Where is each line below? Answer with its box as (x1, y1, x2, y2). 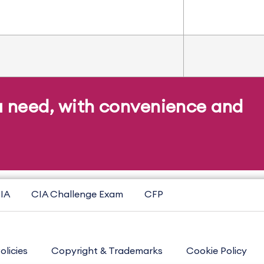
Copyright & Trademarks (51, 246, 163, 256)
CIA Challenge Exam (31, 190, 123, 199)
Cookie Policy (186, 246, 247, 256)
